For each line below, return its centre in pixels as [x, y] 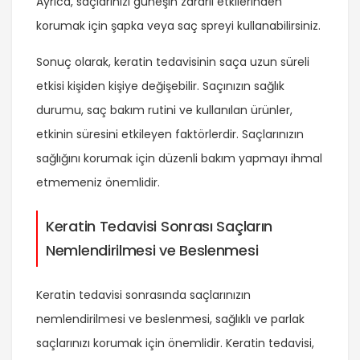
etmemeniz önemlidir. [98, 183]
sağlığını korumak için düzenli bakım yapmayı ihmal [179, 159]
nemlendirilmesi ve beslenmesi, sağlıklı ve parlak [170, 319]
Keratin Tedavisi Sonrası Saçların [160, 227]
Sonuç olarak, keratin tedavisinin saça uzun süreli [173, 62]
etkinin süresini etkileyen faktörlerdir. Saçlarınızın [170, 135]
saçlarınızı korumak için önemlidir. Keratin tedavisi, [175, 344]
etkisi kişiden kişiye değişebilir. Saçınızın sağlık [160, 86]
